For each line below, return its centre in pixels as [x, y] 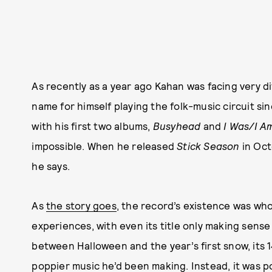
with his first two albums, [92, 125]
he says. [51, 165]
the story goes [81, 205]
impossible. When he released [104, 145]
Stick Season [208, 145]
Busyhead [178, 125]
